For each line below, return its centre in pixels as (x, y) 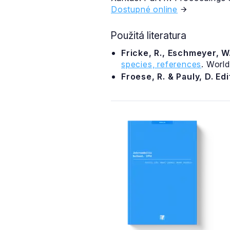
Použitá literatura (148, 35)
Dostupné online (144, 9)
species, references (161, 64)
